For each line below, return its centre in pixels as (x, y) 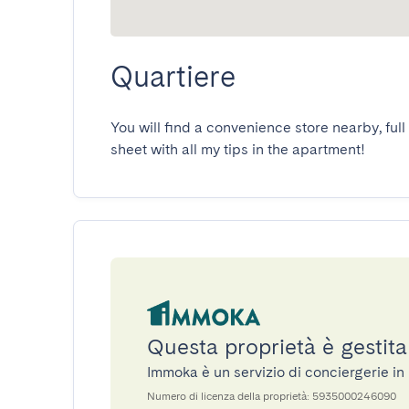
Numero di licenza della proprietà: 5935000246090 (272, 396)
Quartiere (173, 76)
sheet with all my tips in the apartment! (238, 149)
